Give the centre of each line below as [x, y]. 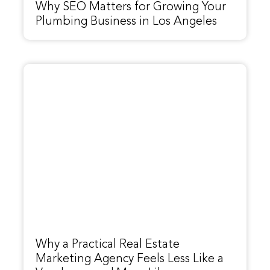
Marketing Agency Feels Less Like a [130, 259]
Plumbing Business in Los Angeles [127, 22]
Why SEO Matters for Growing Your [131, 8]
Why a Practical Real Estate [108, 244]
